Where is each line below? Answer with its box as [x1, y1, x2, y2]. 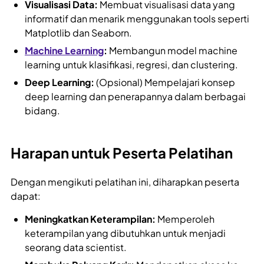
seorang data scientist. [25, 241, 127, 254]
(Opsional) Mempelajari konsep [94, 76, 235, 89]
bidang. [25, 104, 60, 117]
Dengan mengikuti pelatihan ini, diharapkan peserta [11, 176, 239, 189]
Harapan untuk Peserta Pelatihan [11, 144, 233, 162]
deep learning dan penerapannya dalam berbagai [25, 90, 246, 103]
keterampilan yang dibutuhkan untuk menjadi [25, 227, 226, 240]
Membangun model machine [107, 44, 237, 57]
